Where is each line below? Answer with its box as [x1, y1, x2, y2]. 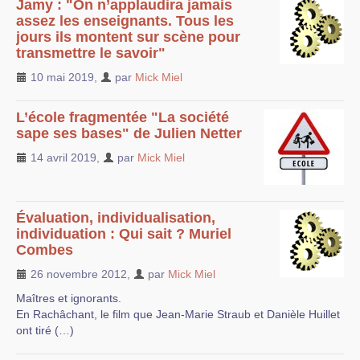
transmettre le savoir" [16, 45, 166, 61]
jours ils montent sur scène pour [16, 29, 240, 45]
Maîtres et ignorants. [16, 292, 121, 305]
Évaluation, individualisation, [16, 210, 215, 226]
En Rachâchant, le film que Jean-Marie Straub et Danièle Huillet [16, 308, 340, 321]
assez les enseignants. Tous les [16, 13, 234, 29]
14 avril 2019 [27, 151, 96, 164]
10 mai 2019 [27, 71, 94, 84]
